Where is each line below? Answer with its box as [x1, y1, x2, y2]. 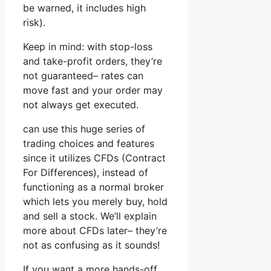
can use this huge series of [23, 123, 145, 135]
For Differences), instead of [23, 166, 148, 179]
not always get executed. [23, 99, 139, 111]
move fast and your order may [23, 84, 163, 97]
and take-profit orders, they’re [23, 55, 162, 68]
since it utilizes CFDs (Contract [23, 152, 166, 165]
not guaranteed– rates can [23, 70, 143, 82]
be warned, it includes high [23, 2, 146, 15]
